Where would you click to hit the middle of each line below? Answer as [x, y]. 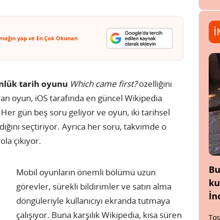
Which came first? [103, 83]
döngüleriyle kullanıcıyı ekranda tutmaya [93, 200]
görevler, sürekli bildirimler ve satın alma [94, 186]
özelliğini [154, 83]
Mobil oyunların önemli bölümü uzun [86, 172]
